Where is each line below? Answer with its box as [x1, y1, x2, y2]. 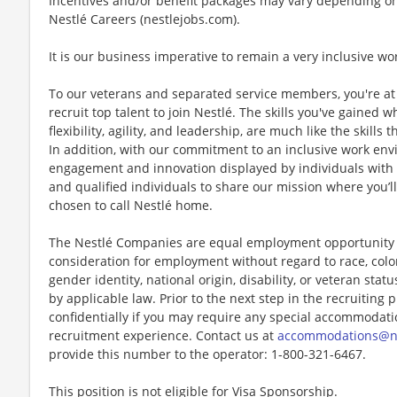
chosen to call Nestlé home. [49, 196, 213, 214]
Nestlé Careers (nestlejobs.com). [49, 10, 240, 27]
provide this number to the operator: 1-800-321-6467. [49, 345, 366, 362]
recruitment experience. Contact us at [49, 326, 277, 344]
